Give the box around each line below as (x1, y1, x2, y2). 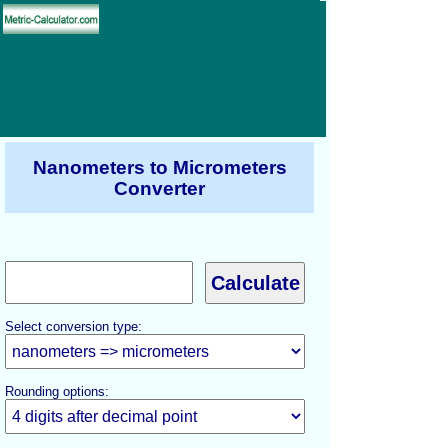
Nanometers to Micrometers (32, 156, 287, 178)
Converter (114, 177, 205, 199)
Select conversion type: (5, 319, 142, 334)
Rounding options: (5, 384, 109, 399)
